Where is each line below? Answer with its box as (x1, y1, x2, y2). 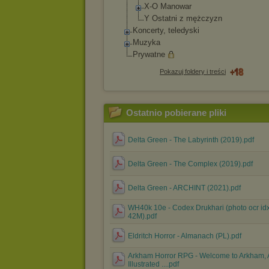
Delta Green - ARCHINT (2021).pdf (128, 184, 241, 192)
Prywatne (133, 50, 165, 59)
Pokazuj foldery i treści (160, 68, 226, 75)
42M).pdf (128, 212, 157, 220)
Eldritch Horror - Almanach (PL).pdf (128, 232, 241, 240)
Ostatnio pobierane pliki (126, 107, 226, 118)
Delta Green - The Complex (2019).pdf (128, 160, 253, 168)
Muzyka (133, 38, 160, 47)
